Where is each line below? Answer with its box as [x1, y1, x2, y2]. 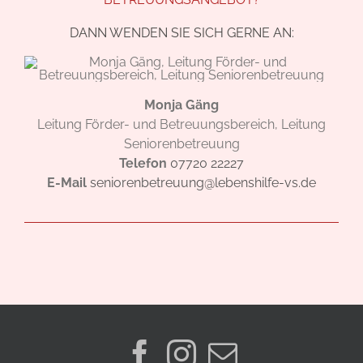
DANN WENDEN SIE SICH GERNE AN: [69, 24, 294, 41]
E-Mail [47, 174, 87, 190]
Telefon [119, 155, 167, 171]
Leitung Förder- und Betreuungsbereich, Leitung [37, 116, 326, 132]
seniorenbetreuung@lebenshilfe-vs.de [90, 174, 316, 190]
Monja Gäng [144, 96, 219, 113]
